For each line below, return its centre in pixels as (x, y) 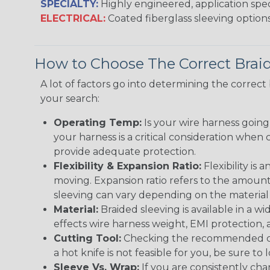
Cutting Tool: (87, 239)
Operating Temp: (98, 123)
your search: (70, 99)
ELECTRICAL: (73, 19)
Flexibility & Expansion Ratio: (127, 166)
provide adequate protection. (125, 152)
